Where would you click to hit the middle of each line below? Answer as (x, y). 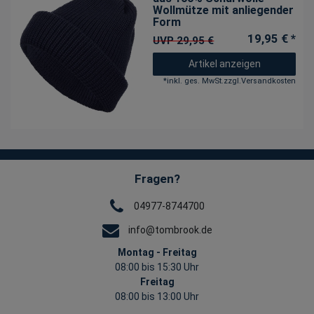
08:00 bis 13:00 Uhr (157, 297)
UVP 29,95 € (184, 40)
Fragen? (157, 179)
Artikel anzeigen (224, 63)
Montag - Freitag (157, 253)
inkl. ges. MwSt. (195, 81)
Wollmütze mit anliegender (224, 10)
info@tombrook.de (170, 230)
